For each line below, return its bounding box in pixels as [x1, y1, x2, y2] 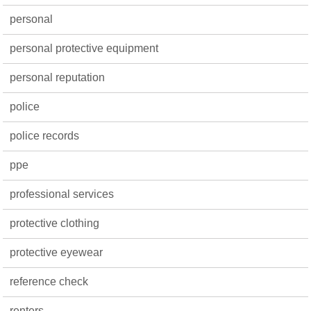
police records [10, 129, 80, 142]
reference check [10, 275, 89, 287]
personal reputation [10, 71, 106, 83]
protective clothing [10, 217, 100, 229]
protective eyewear [10, 246, 103, 258]
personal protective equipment [10, 42, 159, 54]
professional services [10, 187, 115, 200]
